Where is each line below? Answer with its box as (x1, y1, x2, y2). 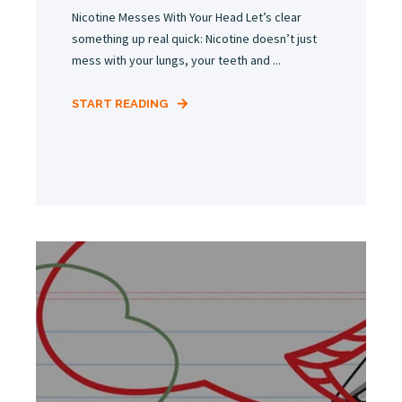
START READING (72, 97, 168, 111)
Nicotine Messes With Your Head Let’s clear (72, 9, 301, 26)
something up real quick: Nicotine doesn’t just (72, 31, 317, 48)
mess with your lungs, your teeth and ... (72, 52, 281, 69)
